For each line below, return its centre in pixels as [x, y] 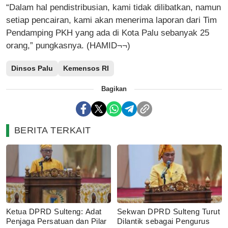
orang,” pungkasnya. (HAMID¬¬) [68, 46]
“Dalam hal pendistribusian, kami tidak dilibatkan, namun [113, 7]
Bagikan [114, 89]
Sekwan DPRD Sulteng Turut [168, 212]
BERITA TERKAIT [53, 130]
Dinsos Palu [32, 68]
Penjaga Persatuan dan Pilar [56, 221]
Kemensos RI [86, 68]
